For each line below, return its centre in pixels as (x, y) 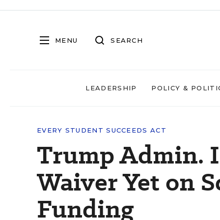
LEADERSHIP (111, 88)
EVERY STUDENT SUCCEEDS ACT (102, 130)
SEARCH (127, 40)
